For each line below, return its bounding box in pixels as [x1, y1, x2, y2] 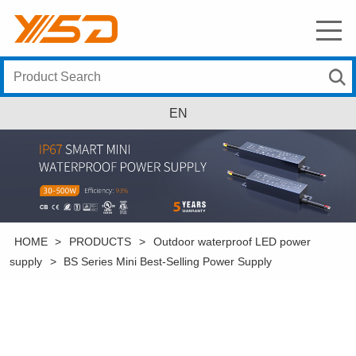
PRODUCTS [69, 235, 132, 248]
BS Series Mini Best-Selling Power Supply [64, 255, 273, 268]
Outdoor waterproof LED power [153, 235, 311, 248]
